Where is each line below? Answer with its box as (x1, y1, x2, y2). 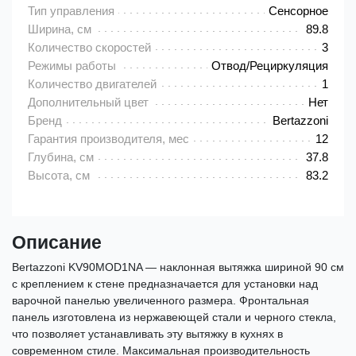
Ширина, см (28, 22, 91, 37)
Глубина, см (28, 150, 94, 164)
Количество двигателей (28, 77, 157, 91)
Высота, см (28, 168, 90, 183)
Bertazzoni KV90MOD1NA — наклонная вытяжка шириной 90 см (12, 261, 344, 274)
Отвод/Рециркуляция (211, 59, 328, 73)
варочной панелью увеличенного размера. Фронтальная (12, 294, 309, 308)
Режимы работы (28, 59, 116, 73)
